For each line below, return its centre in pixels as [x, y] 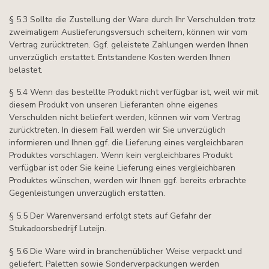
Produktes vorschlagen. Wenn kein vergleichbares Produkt [121, 156]
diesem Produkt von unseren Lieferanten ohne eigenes [113, 105]
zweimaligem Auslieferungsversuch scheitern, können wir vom [128, 32]
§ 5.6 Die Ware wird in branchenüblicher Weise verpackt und [125, 251]
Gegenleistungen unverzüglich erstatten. [87, 193]
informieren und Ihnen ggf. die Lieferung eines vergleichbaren [126, 143]
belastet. [26, 70]
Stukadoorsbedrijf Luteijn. [58, 229]
